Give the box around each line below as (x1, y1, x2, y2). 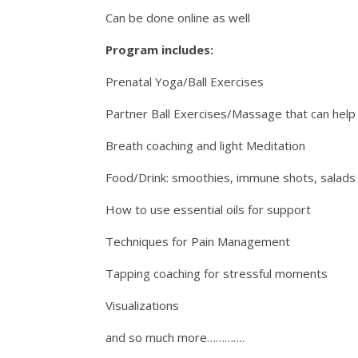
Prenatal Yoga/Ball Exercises (105, 74, 264, 89)
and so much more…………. (105, 329, 245, 345)
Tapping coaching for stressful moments (105, 265, 328, 281)
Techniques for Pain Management (105, 233, 290, 249)
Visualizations (105, 297, 179, 313)
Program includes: (105, 42, 213, 58)
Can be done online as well (105, 10, 250, 26)
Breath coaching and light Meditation (105, 137, 305, 153)
